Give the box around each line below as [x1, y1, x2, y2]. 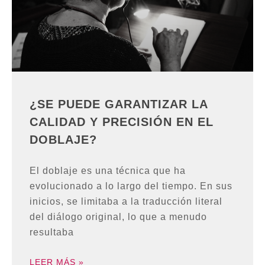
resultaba [30, 227, 74, 238]
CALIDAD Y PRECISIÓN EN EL [30, 115, 214, 129]
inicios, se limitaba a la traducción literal [30, 196, 222, 207]
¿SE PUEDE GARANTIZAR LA [30, 98, 208, 111]
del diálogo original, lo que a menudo [30, 212, 207, 222]
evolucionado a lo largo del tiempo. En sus [30, 181, 232, 192]
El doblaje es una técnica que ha [30, 166, 186, 176]
